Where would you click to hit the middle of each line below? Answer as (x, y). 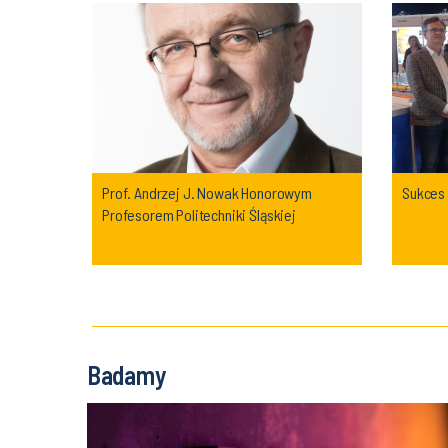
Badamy (127, 374)
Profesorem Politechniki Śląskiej (199, 214)
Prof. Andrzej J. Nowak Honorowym (207, 192)
